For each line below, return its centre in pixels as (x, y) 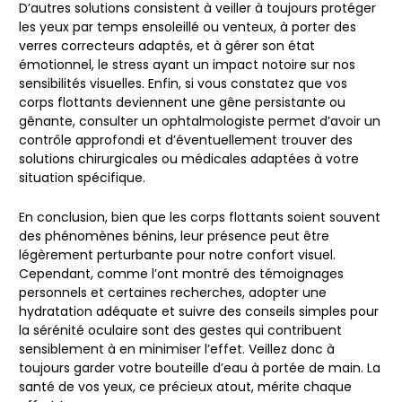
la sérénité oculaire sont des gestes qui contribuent (180, 330)
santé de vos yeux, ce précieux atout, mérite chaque (185, 386)
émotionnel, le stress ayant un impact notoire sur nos (187, 65)
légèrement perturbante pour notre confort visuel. (177, 254)
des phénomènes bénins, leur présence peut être (174, 236)
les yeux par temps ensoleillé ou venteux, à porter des (188, 27)
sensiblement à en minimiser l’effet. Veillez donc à (177, 349)
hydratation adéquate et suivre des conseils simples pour (199, 311)
